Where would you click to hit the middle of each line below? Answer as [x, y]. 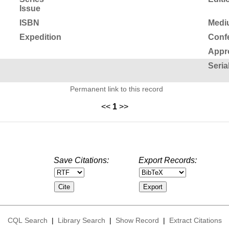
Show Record [137, 221]
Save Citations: [81, 160]
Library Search [81, 221]
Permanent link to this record [117, 89]
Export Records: [168, 160]
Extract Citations [195, 221]
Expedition [40, 37]
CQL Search [27, 221]
